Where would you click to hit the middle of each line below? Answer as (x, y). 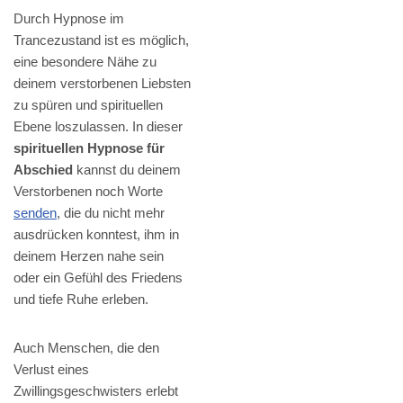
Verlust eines (51, 370)
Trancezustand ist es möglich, (101, 40)
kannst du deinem (127, 170)
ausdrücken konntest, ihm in (96, 235)
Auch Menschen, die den (86, 348)
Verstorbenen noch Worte (88, 192)
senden (35, 213)
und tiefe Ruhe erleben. (81, 300)
